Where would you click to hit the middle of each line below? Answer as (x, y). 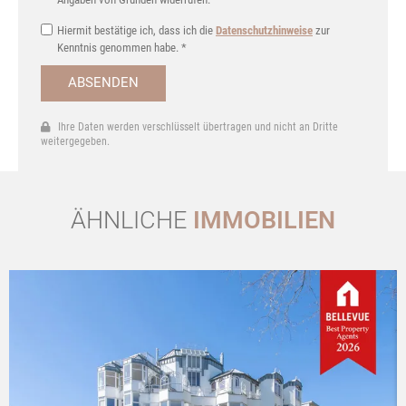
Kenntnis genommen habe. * (122, 47)
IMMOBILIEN (264, 220)
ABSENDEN (103, 83)
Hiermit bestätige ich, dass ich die (136, 30)
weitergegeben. (75, 141)
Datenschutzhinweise (264, 30)
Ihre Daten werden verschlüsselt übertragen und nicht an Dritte (194, 126)
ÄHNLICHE (132, 220)
